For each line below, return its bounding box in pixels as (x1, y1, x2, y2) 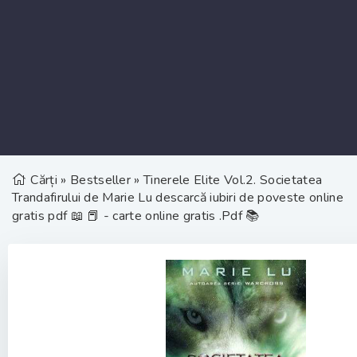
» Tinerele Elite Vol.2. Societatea (131, 171, 323, 189)
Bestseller (69, 171, 131, 189)
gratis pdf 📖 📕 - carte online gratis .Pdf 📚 (12, 207, 260, 225)
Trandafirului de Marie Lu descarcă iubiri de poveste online (12, 189, 343, 206)
